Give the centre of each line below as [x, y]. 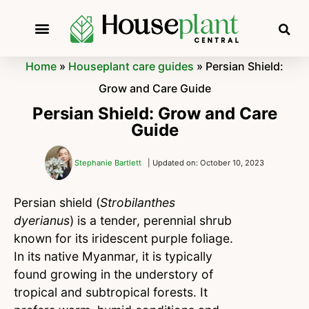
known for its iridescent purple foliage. [123, 239]
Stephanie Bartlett [108, 163]
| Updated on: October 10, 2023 [206, 163]
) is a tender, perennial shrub [151, 221]
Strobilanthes [138, 203]
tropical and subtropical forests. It [111, 292]
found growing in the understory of [113, 275]
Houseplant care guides [131, 67]
